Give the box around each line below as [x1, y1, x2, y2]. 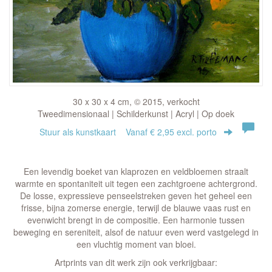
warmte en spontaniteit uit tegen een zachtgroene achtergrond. [15, 177, 257, 190]
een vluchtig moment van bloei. [76, 238, 196, 251]
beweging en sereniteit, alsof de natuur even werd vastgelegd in [13, 226, 259, 239]
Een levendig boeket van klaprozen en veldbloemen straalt [24, 165, 248, 178]
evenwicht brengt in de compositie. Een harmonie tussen [27, 214, 245, 226]
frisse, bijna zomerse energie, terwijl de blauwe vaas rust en [21, 202, 251, 214]
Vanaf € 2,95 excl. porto [126, 126, 217, 138]
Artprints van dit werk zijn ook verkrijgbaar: [55, 256, 217, 269]
